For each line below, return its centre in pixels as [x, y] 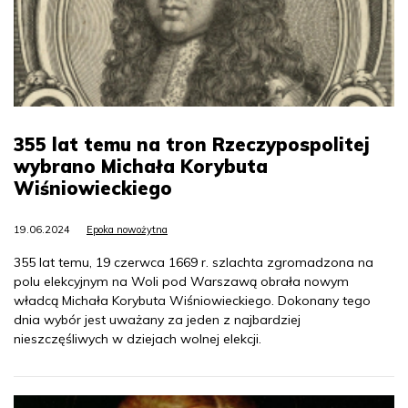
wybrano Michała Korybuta [141, 167]
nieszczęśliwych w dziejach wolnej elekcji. [138, 339]
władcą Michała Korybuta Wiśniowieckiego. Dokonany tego [192, 301]
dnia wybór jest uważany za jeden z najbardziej [157, 320]
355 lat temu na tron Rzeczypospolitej [192, 145]
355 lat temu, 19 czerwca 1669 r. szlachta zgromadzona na [194, 263]
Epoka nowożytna [127, 230]
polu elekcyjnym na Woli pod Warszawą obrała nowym [181, 282]
